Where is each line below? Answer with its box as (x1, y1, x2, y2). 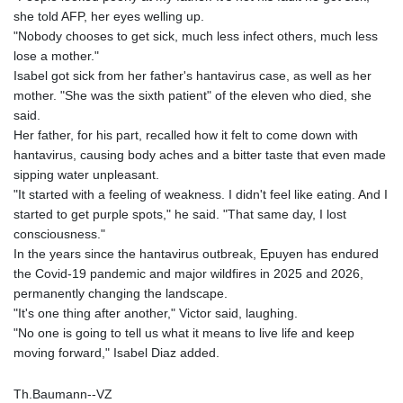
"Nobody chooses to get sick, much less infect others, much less (13, 29, 378, 44)
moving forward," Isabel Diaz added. (13, 345, 219, 361)
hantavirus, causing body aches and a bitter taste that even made (13, 148, 386, 163)
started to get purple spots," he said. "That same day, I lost (13, 207, 346, 222)
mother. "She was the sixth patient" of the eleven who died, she (13, 88, 372, 103)
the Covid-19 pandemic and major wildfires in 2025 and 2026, (13, 266, 363, 282)
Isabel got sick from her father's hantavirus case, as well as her (13, 68, 372, 84)
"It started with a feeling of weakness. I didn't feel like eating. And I (13, 187, 388, 202)
